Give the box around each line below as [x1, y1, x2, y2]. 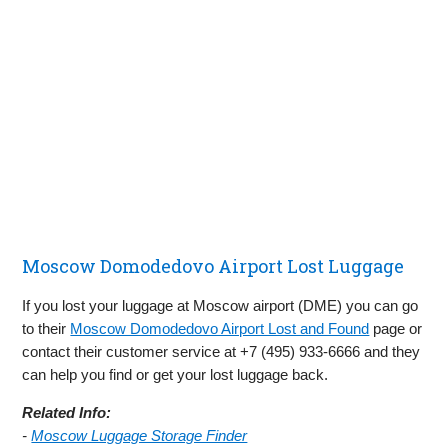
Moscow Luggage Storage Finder [31, 427, 248, 445]
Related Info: [22, 404, 112, 422]
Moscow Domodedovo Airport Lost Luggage [22, 254, 405, 279]
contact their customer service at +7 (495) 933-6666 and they [22, 343, 421, 361]
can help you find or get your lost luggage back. [22, 366, 329, 384]
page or [369, 320, 423, 338]
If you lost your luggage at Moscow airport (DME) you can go [22, 297, 419, 315]
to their [22, 320, 71, 338]
